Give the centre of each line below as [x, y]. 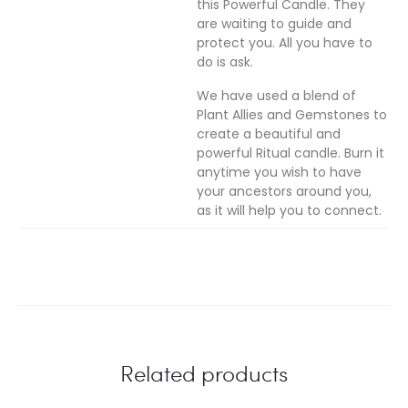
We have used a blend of [276, 96]
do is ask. [225, 62]
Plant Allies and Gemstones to [292, 115]
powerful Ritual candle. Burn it [291, 153]
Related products [204, 372]
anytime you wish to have [279, 173]
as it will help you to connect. [289, 211]
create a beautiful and [269, 134]
